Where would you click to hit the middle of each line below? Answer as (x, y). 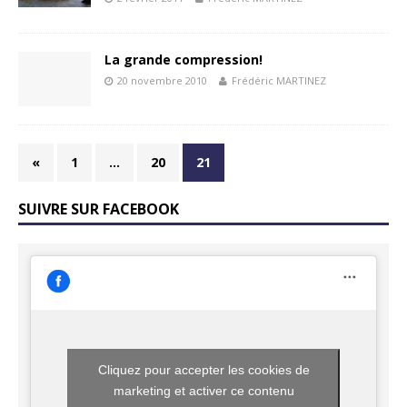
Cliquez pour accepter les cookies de (203, 369)
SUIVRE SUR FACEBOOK (99, 208)
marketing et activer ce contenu (203, 390)
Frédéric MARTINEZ (279, 80)
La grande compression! (184, 59)
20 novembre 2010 (162, 80)
